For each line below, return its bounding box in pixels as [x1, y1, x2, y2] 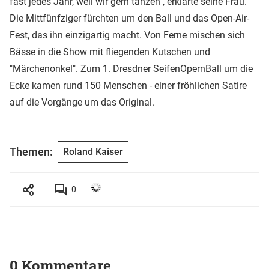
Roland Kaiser [63, 145, 123, 157]
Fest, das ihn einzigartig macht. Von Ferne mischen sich [10, 29, 245, 41]
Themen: [10, 145, 53, 159]
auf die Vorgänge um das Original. [10, 96, 154, 108]
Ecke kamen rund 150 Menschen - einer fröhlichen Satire [10, 79, 247, 91]
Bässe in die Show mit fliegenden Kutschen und [10, 46, 210, 58]
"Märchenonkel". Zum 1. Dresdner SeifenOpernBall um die [10, 62, 253, 74]
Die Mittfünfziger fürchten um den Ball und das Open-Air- [10, 12, 249, 24]
